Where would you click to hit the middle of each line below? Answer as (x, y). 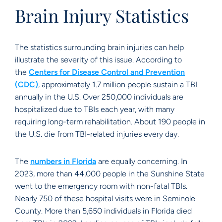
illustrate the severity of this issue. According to (98, 60)
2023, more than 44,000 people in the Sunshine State (110, 174)
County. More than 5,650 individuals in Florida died (103, 211)
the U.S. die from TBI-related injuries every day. (97, 134)
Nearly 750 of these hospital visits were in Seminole (105, 198)
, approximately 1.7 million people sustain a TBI (118, 84)
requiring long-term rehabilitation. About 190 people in (110, 122)
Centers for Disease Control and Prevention (107, 72)
